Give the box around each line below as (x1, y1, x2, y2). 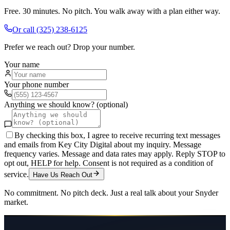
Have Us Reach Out (33, 171, 92, 179)
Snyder (195, 188, 218, 198)
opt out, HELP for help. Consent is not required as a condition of (4, 159, 213, 168)
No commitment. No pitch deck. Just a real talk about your (4, 188, 195, 198)
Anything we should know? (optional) (4, 100, 128, 109)
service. (4, 170, 29, 179)
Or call (12, 25, 36, 34)
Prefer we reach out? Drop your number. (4, 43, 135, 52)
